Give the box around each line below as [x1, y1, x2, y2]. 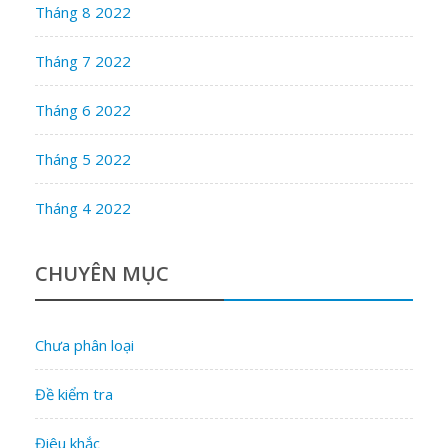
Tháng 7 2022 [35, 50, 131, 71]
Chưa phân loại [35, 334, 134, 355]
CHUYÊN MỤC [35, 259, 169, 287]
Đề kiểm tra [35, 383, 113, 404]
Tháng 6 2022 [35, 99, 131, 120]
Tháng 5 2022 [35, 148, 131, 169]
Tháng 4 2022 [35, 197, 131, 218]
